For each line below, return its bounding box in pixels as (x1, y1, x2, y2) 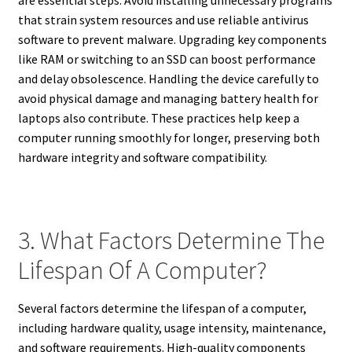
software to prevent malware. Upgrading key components (17, 31, 327, 48)
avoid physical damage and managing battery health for (17, 90, 318, 107)
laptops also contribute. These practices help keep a (17, 110, 299, 126)
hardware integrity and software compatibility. (17, 149, 267, 166)
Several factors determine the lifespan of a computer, (17, 300, 306, 316)
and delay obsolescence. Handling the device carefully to (17, 71, 319, 87)
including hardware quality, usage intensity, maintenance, (17, 320, 326, 335)
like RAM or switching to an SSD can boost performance (17, 51, 316, 68)
